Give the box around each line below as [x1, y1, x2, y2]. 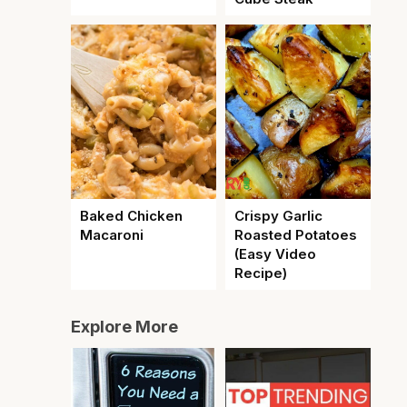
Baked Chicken [80, 207, 183, 224]
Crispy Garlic [234, 207, 323, 224]
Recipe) [234, 264, 287, 282]
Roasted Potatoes [234, 226, 357, 243]
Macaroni [80, 226, 144, 243]
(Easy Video [234, 245, 316, 263]
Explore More [71, 317, 178, 336]
